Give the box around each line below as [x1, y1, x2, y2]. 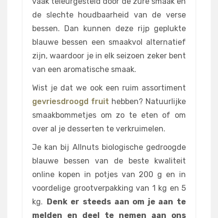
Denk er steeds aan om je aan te [46, 197, 186, 207]
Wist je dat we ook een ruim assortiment [32, 83, 186, 93]
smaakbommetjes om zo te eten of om [32, 110, 186, 120]
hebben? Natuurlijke [109, 97, 186, 107]
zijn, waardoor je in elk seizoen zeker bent [32, 51, 186, 61]
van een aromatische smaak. [32, 65, 138, 74]
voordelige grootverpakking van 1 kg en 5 [32, 183, 186, 193]
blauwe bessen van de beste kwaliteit [32, 156, 186, 166]
